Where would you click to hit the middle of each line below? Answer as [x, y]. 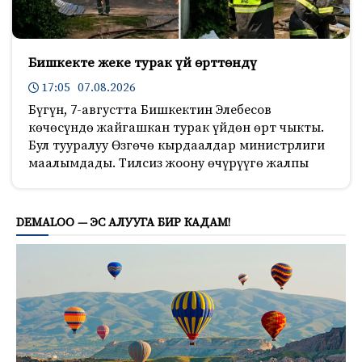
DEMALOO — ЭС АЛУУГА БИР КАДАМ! [123, 222]
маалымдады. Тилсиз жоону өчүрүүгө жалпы [168, 163]
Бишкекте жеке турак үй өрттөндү [143, 63]
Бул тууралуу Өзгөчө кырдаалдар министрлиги [177, 145]
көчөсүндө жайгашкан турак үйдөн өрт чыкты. [176, 127]
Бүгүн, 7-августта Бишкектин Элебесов [150, 109]
